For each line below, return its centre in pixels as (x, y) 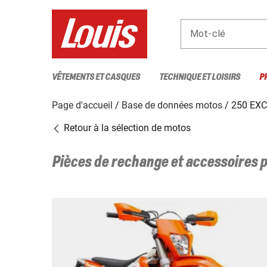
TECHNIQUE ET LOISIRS (200, 77)
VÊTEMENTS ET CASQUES (96, 77)
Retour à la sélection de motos (126, 128)
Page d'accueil (82, 105)
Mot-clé (208, 33)
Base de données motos (172, 105)
